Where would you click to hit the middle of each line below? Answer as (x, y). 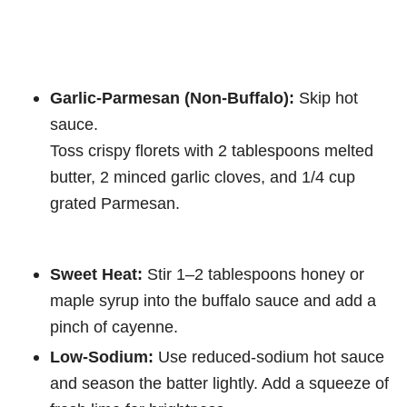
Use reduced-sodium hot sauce (269, 357)
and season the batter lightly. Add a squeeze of (219, 383)
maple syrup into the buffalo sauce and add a (213, 301)
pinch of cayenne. (114, 327)
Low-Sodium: (102, 357)
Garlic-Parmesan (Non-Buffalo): (172, 98)
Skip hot (326, 98)
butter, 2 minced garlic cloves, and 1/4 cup (203, 177)
